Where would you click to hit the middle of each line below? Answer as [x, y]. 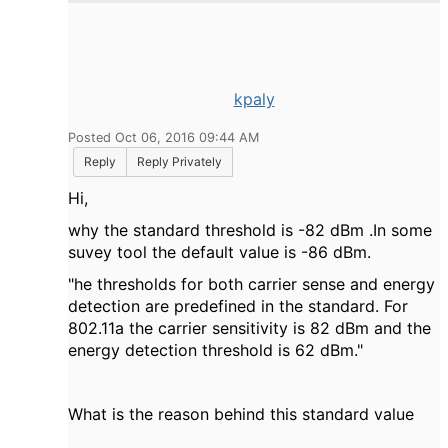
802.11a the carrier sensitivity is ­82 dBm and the [249, 328]
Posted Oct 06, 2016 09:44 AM [163, 137]
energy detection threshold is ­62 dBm [211, 350]
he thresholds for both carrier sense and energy [254, 284]
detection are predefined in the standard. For [238, 306]
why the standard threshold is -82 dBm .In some [250, 230]
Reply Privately [179, 161]
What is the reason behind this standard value [243, 414]
